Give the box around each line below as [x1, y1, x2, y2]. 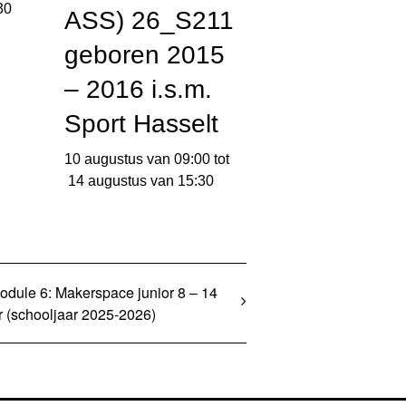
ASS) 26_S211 [64, 6, 235, 35]
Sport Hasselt [64, 110, 219, 139]
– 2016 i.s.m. [64, 75, 213, 104]
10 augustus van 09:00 [64, 151, 211, 168]
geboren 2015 [64, 41, 226, 70]
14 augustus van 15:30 [68, 173, 215, 189]
